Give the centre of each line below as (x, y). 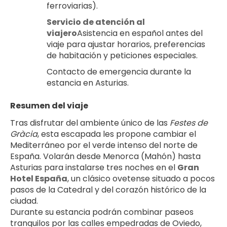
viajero (62, 33)
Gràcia (24, 134)
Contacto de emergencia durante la (119, 71)
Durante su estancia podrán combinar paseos (102, 212)
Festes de (189, 123)
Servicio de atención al (96, 22)
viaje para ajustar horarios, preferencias (126, 44)
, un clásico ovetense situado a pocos (141, 178)
